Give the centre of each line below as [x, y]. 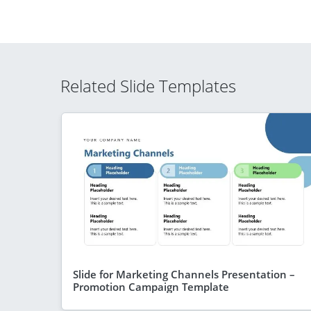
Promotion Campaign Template [151, 286]
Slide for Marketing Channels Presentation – [184, 274]
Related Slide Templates [148, 86]
